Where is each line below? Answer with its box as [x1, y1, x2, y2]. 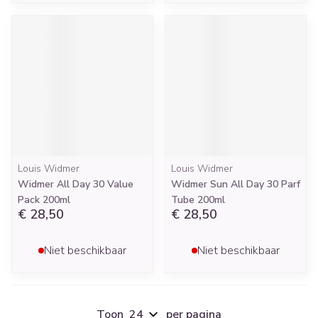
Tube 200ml [171, 193, 225, 207]
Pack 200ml [18, 193, 70, 207]
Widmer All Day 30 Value [18, 177, 133, 191]
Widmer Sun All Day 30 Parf [171, 177, 300, 191]
